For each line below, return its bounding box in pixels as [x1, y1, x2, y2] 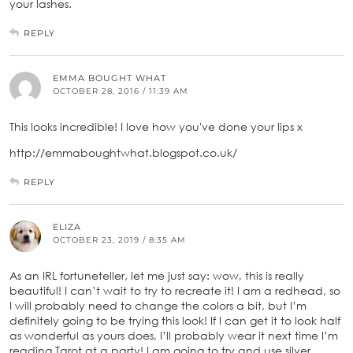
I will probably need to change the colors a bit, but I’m [9, 299, 307, 313]
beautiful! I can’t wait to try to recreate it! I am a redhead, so [9, 284, 340, 298]
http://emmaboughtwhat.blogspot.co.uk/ [9, 146, 237, 160]
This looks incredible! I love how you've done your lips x [9, 120, 303, 134]
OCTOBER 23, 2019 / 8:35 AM [53, 235, 186, 246]
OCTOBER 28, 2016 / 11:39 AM [53, 86, 188, 97]
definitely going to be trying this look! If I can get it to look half [9, 314, 340, 328]
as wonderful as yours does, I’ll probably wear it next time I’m [9, 329, 338, 343]
